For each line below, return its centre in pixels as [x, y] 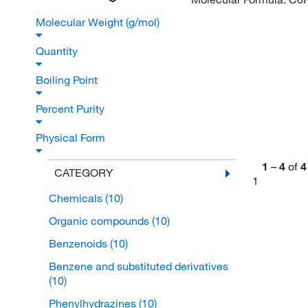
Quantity [58, 51]
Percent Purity [71, 109]
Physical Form [72, 138]
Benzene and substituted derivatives [138, 266]
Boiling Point [68, 80]
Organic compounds [100, 221]
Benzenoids [79, 244]
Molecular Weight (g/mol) [99, 22]
